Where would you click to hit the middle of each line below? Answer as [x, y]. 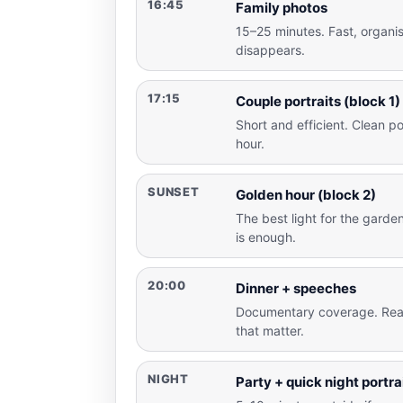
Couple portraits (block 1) [318, 101]
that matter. [270, 330]
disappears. [270, 49]
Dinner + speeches [296, 288]
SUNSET [174, 191]
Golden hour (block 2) [306, 194]
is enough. [266, 237]
